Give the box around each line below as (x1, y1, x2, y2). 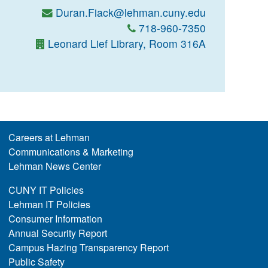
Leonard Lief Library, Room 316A (48, 36, 206, 51)
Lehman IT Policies (8, 197, 90, 211)
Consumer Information (8, 212, 102, 226)
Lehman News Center (8, 159, 101, 173)
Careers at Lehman (8, 130, 90, 144)
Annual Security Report (8, 226, 107, 240)
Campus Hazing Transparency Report (8, 240, 169, 254)
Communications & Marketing (8, 145, 133, 159)
